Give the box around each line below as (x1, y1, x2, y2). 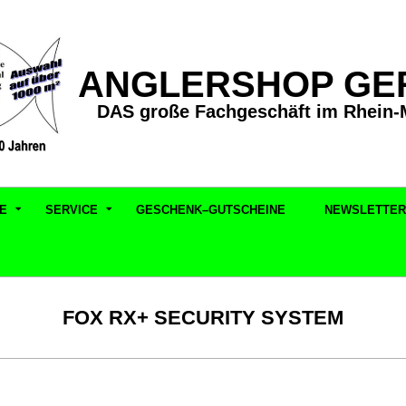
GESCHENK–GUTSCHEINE (136, 203, 285, 217)
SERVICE (45, 203, 98, 217)
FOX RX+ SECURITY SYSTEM (63, 306, 343, 329)
